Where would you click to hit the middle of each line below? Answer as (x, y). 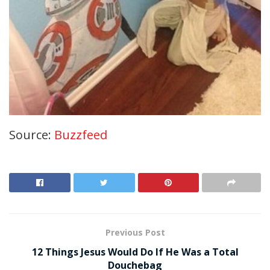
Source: (32, 134)
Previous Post (135, 232)
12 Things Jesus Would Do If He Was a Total (135, 252)
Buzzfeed (81, 134)
